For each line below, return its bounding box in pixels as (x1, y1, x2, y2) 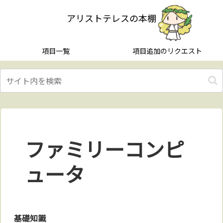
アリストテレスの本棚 (67, 11, 156, 24)
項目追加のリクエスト (132, 46, 202, 56)
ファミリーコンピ (25, 134, 185, 163)
